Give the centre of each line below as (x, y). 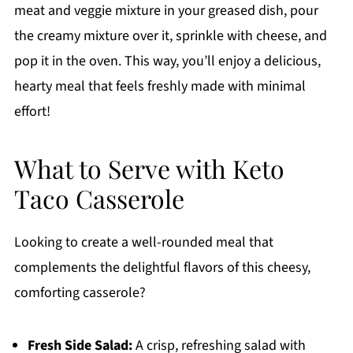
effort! (32, 112)
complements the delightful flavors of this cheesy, (162, 268)
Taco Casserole (99, 199)
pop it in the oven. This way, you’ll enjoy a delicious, (167, 61)
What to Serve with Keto (149, 169)
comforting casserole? (80, 293)
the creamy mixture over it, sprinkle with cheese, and (170, 36)
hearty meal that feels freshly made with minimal (160, 87)
